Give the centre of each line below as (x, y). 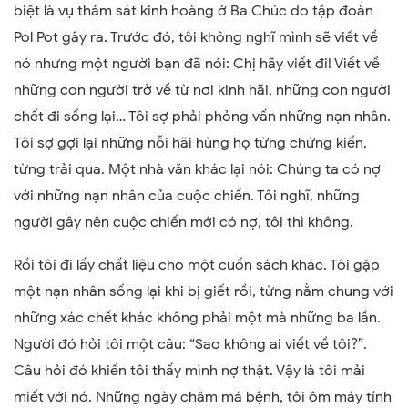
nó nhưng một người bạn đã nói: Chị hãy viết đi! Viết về (197, 64)
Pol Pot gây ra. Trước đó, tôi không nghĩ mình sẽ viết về (196, 38)
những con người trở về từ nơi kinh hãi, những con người (202, 91)
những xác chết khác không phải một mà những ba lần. (197, 318)
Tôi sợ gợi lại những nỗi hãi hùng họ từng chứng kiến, (190, 143)
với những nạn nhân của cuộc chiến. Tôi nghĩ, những (187, 196)
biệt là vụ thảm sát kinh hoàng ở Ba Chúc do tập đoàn (194, 11)
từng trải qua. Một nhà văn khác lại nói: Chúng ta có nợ (197, 170)
